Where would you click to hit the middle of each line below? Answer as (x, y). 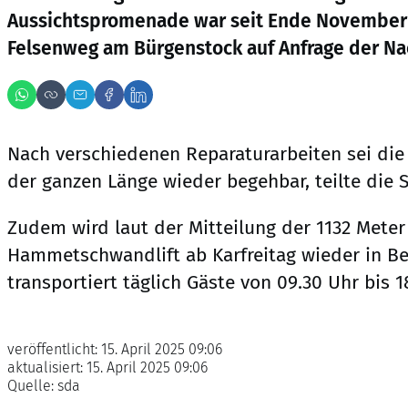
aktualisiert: (47, 367)
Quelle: (32, 385)
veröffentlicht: (54, 349)
